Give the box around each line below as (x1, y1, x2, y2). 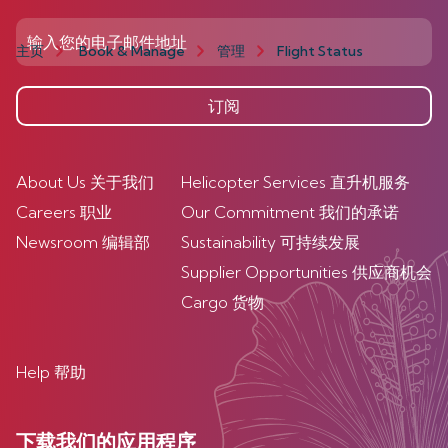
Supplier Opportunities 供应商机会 (181, 262, 432, 282)
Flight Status (277, 41, 363, 60)
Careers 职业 (16, 202, 112, 222)
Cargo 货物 (181, 292, 264, 312)
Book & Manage (79, 41, 185, 60)
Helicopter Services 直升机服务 (181, 172, 410, 192)
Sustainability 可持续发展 (181, 232, 360, 252)
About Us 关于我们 (16, 172, 154, 192)
